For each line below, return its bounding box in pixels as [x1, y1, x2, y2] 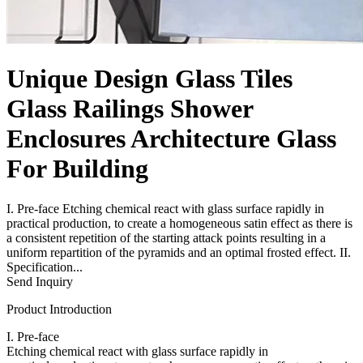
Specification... [6, 259, 83, 274]
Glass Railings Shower [6, 94, 253, 124]
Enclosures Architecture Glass [6, 124, 336, 154]
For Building [6, 154, 148, 184]
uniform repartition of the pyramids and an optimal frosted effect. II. [6, 245, 351, 259]
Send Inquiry [6, 274, 73, 288]
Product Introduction [6, 301, 112, 316]
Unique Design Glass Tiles [6, 64, 293, 94]
